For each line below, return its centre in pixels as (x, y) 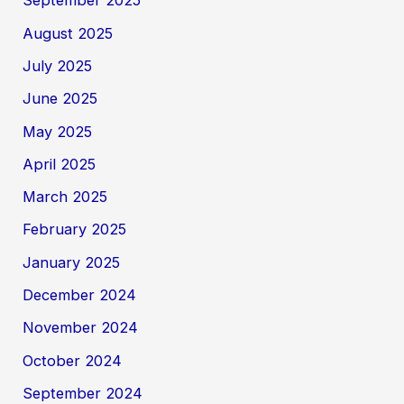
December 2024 (80, 294)
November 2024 (81, 328)
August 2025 (68, 33)
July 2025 (58, 65)
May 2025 (58, 131)
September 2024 (83, 393)
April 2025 (60, 164)
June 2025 (60, 99)
